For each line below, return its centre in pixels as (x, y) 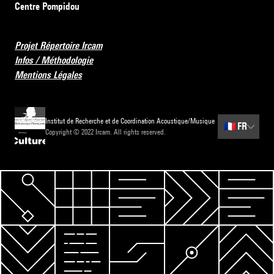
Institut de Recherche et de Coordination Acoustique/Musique (130, 121)
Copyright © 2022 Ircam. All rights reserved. (106, 132)
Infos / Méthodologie (54, 61)
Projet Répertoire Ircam (58, 46)
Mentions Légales (48, 75)
